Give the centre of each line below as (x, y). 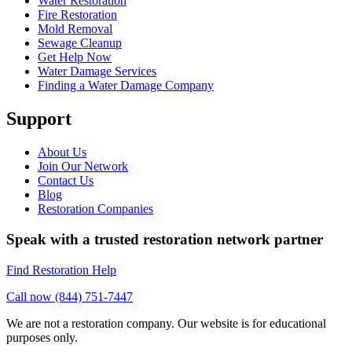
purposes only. (42, 337)
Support (39, 119)
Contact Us (66, 181)
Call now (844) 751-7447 (70, 296)
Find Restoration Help (61, 269)
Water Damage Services (97, 71)
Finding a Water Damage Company (126, 86)
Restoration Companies (95, 209)
